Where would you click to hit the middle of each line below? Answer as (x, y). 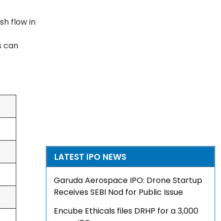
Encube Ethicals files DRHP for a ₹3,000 (126, 211)
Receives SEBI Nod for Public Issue (119, 192)
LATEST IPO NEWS (91, 157)
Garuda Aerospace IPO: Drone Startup (128, 181)
